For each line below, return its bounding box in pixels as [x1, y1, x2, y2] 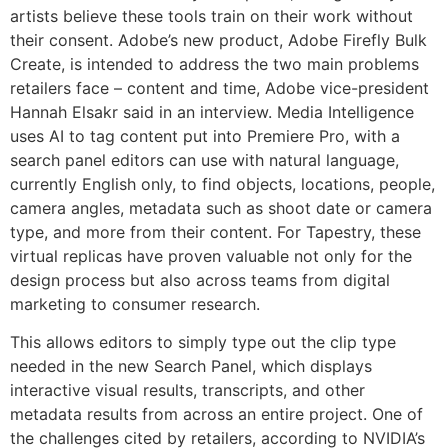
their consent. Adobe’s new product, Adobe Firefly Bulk [10, 29, 427, 50]
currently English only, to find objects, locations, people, [10, 173, 435, 194]
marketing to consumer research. [10, 293, 260, 314]
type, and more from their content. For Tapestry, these [10, 221, 421, 242]
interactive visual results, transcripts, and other [10, 380, 365, 401]
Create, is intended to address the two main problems [10, 53, 419, 74]
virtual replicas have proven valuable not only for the [10, 245, 412, 266]
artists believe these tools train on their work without [10, 5, 413, 26]
